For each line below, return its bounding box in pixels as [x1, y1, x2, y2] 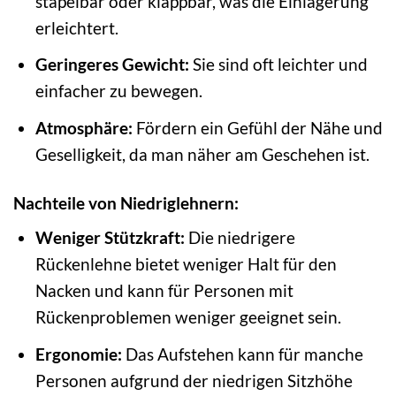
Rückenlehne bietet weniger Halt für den [34, 254, 337, 275]
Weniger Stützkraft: [34, 227, 185, 248]
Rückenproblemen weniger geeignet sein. [34, 307, 341, 328]
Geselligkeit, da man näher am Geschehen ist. [34, 143, 369, 164]
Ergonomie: [34, 343, 122, 364]
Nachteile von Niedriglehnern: [13, 192, 239, 213]
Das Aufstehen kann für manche [121, 343, 363, 364]
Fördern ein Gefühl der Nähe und [132, 117, 383, 138]
